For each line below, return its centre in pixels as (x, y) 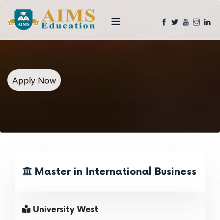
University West (64, 210)
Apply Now (34, 80)
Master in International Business (114, 172)
